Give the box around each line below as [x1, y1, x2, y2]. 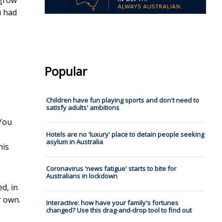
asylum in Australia [46, 137, 103, 147]
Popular [44, 63, 87, 80]
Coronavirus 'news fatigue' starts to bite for [46, 164, 176, 173]
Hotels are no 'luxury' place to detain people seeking [46, 130, 204, 139]
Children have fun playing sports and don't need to [46, 96, 199, 105]
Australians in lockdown [46, 171, 117, 181]
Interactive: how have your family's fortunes [46, 198, 178, 208]
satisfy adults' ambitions [46, 103, 119, 112]
